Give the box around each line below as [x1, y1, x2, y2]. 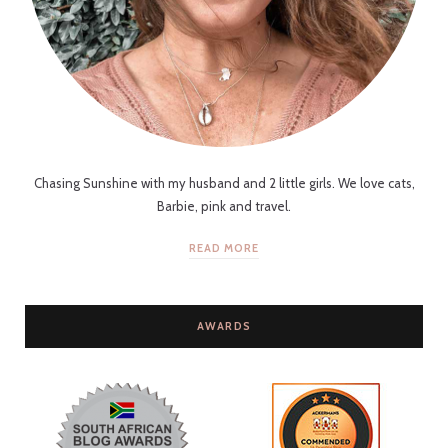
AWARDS [197, 319, 251, 334]
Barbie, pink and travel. [157, 198, 291, 215]
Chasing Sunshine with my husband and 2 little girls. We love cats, [33, 175, 415, 192]
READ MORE [188, 241, 260, 256]
